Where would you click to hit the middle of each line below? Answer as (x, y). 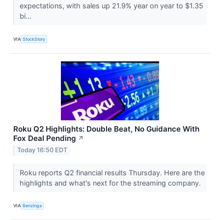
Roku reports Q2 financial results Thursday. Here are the (112, 172)
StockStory (34, 39)
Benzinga (32, 206)
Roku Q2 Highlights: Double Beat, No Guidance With (106, 129)
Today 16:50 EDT (42, 150)
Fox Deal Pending (45, 138)
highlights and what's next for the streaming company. (111, 183)
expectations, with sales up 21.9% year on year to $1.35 (111, 6)
